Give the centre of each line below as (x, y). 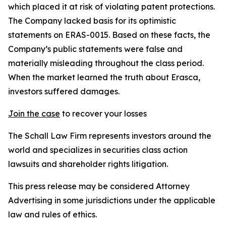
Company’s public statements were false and (95, 49)
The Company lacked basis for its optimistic (92, 21)
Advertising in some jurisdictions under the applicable (112, 200)
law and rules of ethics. (61, 214)
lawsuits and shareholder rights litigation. (88, 164)
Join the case (34, 114)
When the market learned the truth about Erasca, (104, 77)
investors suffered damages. (64, 91)
